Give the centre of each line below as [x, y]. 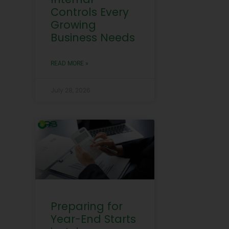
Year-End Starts [93, 219]
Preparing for [86, 206]
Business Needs [93, 38]
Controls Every [89, 12]
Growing [73, 25]
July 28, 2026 [70, 90]
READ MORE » [69, 64]
